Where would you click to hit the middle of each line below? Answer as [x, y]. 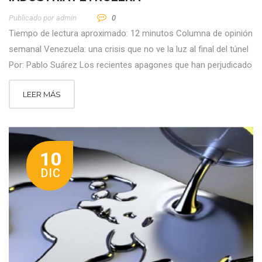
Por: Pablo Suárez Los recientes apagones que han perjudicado [130, 65]
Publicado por [31, 18]
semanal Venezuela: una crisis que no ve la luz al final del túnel [129, 49]
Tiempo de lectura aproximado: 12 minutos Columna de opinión [131, 33]
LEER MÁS [42, 94]
